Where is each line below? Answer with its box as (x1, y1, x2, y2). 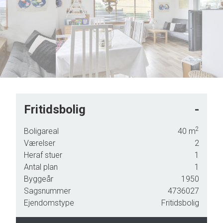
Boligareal (24, 126, 59, 136)
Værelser (24, 138, 55, 148)
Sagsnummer (24, 186, 71, 196)
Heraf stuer (24, 150, 62, 160)
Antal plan (24, 162, 58, 172)
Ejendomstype (24, 198, 74, 208)
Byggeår (24, 174, 53, 184)
